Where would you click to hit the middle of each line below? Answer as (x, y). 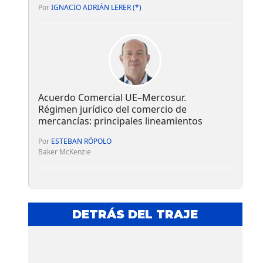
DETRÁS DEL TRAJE (135, 214)
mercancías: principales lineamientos (120, 121)
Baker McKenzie (65, 151)
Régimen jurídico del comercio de (112, 109)
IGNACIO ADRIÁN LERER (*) (96, 7)
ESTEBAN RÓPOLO (81, 141)
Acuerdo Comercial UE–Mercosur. (112, 97)
